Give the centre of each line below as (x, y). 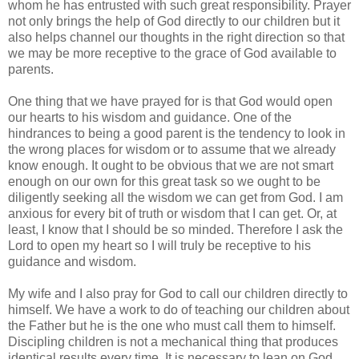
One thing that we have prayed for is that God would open (170, 101)
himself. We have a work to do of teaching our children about (179, 309)
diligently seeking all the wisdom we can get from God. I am (175, 197)
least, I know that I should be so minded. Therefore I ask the (175, 229)
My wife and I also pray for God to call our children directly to (178, 293)
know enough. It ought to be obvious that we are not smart (171, 165)
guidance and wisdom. (72, 261)
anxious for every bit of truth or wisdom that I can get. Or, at (172, 213)
